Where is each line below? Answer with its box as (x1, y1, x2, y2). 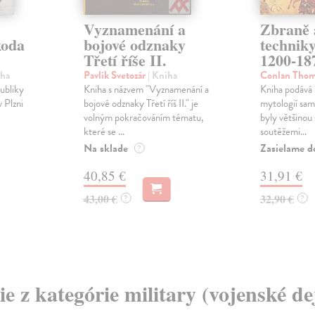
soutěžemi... (259, 124, 307, 140)
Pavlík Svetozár (83, 67, 148, 84)
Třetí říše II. (83, 49, 167, 72)
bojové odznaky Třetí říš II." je (83, 96, 198, 112)
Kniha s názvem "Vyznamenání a (83, 82, 209, 98)
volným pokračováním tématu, (83, 110, 204, 126)
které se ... (83, 124, 124, 140)
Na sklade (83, 140, 128, 157)
